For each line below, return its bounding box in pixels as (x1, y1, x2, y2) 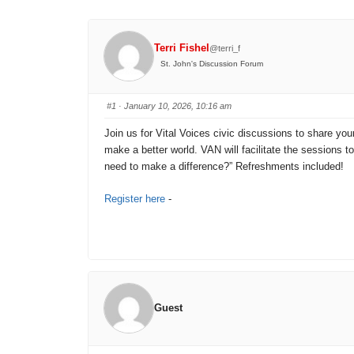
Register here (104, 192, 165, 205)
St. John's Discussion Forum (160, 59, 264, 69)
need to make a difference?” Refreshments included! (104, 160, 344, 172)
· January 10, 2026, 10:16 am (116, 100, 232, 111)
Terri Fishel (154, 42, 210, 55)
